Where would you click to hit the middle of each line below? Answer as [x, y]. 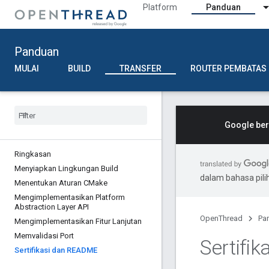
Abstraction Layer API [52, 207]
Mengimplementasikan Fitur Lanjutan [78, 221]
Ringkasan [33, 154]
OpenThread [221, 218]
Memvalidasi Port [44, 236]
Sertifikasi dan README [56, 250]
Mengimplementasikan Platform [70, 197]
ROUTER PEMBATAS [228, 68]
